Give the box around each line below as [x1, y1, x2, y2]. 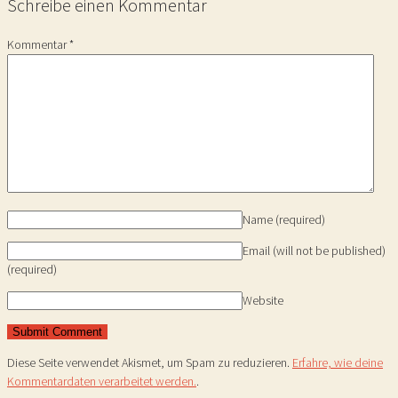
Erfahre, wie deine [292, 354, 383, 370]
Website [243, 292, 283, 308]
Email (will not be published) [243, 243, 386, 259]
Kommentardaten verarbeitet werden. [7, 373, 196, 389]
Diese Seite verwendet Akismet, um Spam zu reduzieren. [7, 354, 292, 370]
